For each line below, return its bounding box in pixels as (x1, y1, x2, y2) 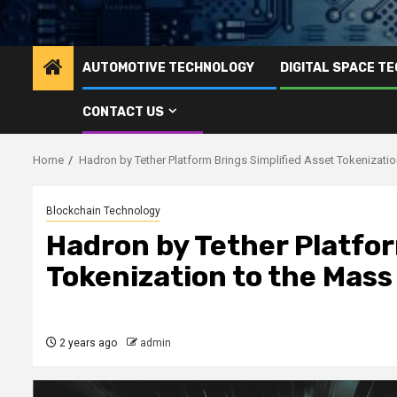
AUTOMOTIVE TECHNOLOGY (82, 59, 254, 75)
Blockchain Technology (46, 204, 160, 217)
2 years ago (57, 336, 117, 349)
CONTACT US (82, 104, 164, 120)
